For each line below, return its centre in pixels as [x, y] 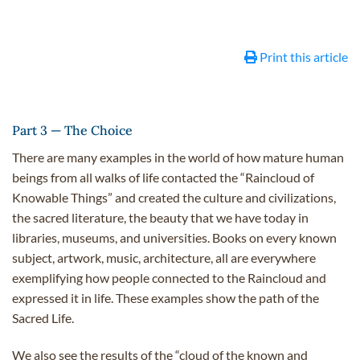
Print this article [303, 57]
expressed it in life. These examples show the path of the [166, 297]
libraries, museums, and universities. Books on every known [174, 237]
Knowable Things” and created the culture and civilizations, [174, 197]
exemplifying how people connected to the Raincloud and [169, 277]
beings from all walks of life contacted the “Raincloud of [163, 177]
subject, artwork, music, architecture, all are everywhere [164, 257]
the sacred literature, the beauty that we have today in [160, 217]
